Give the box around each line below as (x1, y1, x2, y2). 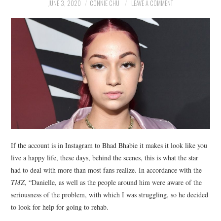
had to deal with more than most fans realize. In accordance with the (11, 165, 202, 175)
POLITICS (21, 24, 53, 36)
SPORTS (21, 74, 49, 86)
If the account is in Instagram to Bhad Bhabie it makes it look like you (11, 141, 208, 150)
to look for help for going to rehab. (11, 202, 109, 212)
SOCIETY (21, 49, 51, 61)
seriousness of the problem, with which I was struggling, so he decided (11, 190, 209, 200)
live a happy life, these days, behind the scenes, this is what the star (11, 153, 199, 163)
